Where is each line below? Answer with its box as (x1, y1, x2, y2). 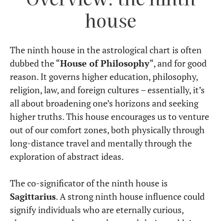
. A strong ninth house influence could (56, 190, 205, 202)
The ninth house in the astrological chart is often (10, 43, 202, 56)
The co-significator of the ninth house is (10, 177, 168, 189)
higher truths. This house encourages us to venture (10, 110, 209, 122)
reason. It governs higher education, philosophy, (10, 70, 198, 82)
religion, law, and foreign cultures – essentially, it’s (10, 83, 205, 96)
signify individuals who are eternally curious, (10, 203, 184, 216)
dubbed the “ (10, 57, 60, 69)
